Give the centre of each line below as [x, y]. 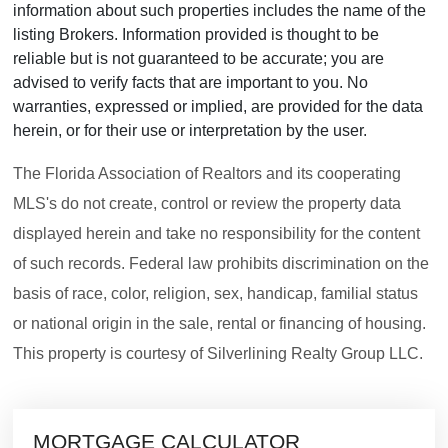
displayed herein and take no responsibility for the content [216, 233]
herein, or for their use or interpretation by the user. [190, 130]
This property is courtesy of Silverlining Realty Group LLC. [218, 353]
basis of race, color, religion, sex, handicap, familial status [215, 293]
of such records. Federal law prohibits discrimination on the [221, 263]
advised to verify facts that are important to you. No [190, 82]
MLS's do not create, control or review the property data [207, 203]
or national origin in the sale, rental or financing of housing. [219, 323]
